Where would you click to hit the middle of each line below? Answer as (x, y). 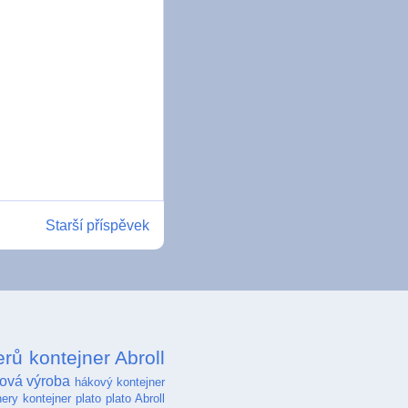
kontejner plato (62, 398)
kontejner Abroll (97, 357)
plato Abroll (135, 398)
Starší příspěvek (97, 225)
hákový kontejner (120, 382)
